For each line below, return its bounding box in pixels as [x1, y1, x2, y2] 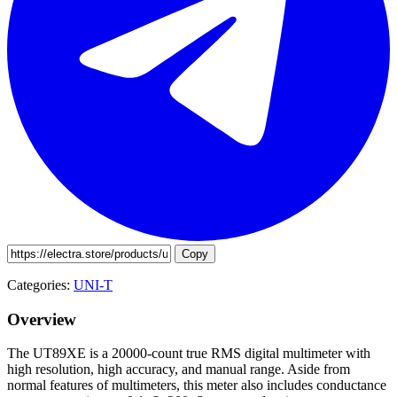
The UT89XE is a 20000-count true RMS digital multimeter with [7, 346, 370, 362]
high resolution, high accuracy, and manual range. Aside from [7, 362, 350, 378]
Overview [7, 309, 76, 329]
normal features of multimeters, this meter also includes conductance [7, 378, 386, 393]
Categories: [7, 276, 70, 292]
